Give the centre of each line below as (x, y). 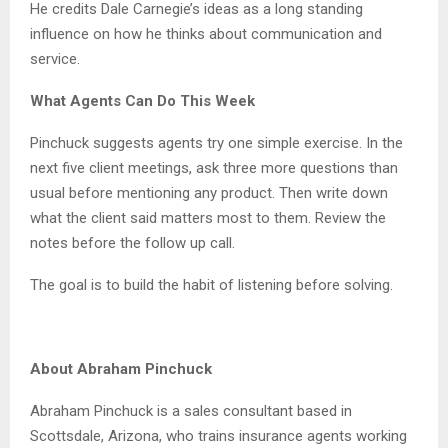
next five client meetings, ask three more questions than (214, 167)
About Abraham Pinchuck (121, 368)
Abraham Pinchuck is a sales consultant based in (191, 410)
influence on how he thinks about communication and (206, 33)
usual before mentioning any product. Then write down (209, 192)
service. (55, 58)
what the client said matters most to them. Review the (208, 217)
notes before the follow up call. (132, 242)
